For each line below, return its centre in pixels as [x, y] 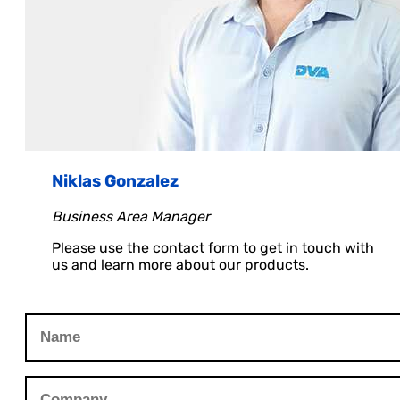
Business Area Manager [131, 216]
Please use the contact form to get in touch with [213, 247]
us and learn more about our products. [180, 264]
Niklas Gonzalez [115, 181]
